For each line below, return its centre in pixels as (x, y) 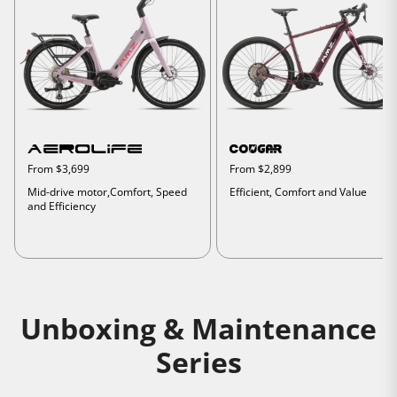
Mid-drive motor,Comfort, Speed (107, 191)
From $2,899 (261, 168)
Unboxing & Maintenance (198, 328)
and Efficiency (62, 206)
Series (198, 362)
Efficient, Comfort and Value (299, 191)
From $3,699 (58, 168)
